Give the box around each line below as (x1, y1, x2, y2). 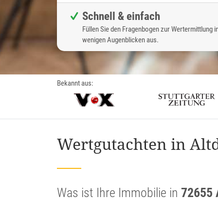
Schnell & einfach (82, 10, 160, 23)
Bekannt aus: (57, 79, 93, 88)
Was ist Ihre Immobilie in (57, 185, 181, 200)
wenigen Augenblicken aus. (82, 36, 159, 45)
